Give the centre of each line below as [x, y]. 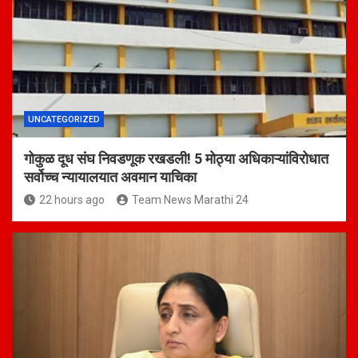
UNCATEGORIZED [64, 120]
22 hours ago [72, 200]
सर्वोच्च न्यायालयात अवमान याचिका [110, 177]
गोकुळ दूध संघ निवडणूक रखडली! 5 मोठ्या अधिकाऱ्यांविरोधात [176, 159]
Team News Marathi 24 [190, 200]
